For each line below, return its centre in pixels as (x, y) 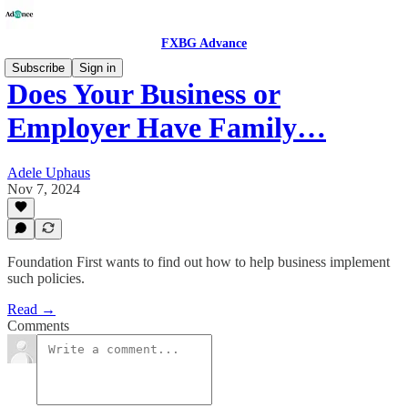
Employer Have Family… (167, 128)
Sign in (97, 68)
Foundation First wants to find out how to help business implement (199, 262)
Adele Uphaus (49, 172)
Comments (38, 326)
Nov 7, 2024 (44, 189)
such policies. (46, 278)
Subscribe (38, 68)
